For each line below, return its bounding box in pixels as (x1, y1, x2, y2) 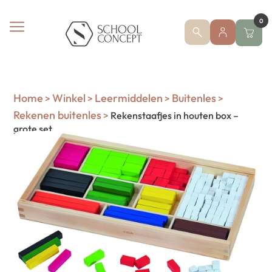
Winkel (52, 91, 86, 105)
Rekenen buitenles (13, 108, 102, 122)
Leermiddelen (95, 91, 163, 105)
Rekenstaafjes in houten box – (109, 109, 239, 121)
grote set (13, 123, 53, 135)
